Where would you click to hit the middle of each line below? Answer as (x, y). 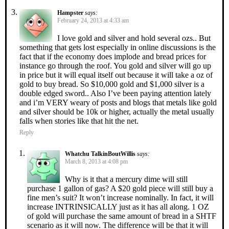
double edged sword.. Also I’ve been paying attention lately (115, 93)
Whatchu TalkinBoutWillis (100, 154)
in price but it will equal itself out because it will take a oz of (116, 75)
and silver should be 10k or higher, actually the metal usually (117, 111)
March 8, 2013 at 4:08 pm (96, 161)
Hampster (70, 13)
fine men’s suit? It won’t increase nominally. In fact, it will (120, 197)
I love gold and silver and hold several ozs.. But (134, 38)
